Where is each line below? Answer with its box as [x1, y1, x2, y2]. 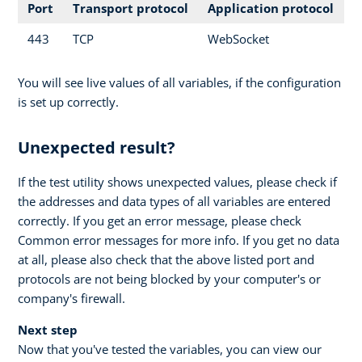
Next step [18, 321, 78, 338]
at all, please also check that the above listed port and [18, 250, 314, 267]
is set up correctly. [18, 93, 119, 110]
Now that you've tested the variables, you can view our [18, 340, 322, 357]
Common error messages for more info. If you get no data [18, 231, 339, 248]
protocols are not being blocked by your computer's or [18, 270, 321, 287]
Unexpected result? [18, 136, 175, 158]
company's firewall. [18, 289, 125, 306]
